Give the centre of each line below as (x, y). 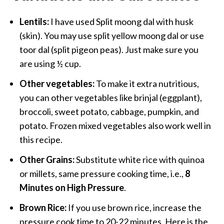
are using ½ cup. (50, 63)
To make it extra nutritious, (147, 83)
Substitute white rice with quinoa (140, 159)
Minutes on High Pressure (72, 187)
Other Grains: (47, 159)
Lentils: (34, 21)
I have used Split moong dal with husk (121, 21)
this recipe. (41, 139)
